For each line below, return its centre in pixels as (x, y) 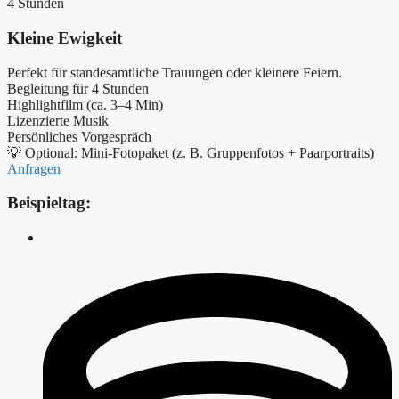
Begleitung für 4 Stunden (78, 88)
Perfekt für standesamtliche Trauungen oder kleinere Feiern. (175, 72)
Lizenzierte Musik (58, 120)
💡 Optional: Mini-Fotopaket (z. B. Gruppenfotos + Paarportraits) (191, 152)
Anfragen (34, 168)
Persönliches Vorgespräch (79, 136)
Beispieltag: (49, 203)
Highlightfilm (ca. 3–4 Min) (85, 104)
